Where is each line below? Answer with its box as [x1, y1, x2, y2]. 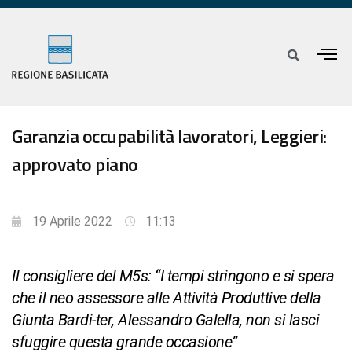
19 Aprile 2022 [32, 214, 112, 229]
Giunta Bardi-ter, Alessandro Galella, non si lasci [12, 310, 319, 330]
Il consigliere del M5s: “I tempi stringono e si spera [12, 266, 335, 286]
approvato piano [12, 150, 138, 179]
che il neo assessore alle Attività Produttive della [12, 288, 321, 308]
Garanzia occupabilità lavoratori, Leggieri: [12, 122, 327, 151]
